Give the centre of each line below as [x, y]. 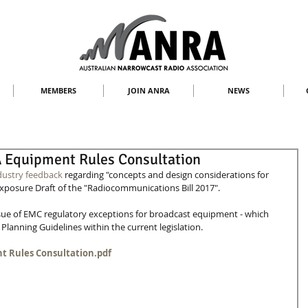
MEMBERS [58, 90]
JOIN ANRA [148, 90]
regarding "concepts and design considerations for [167, 175]
